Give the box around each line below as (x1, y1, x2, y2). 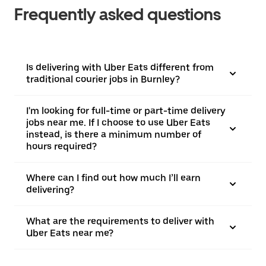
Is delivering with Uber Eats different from (26, 62, 214, 73)
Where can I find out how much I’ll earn (26, 172, 201, 183)
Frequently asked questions (14, 4, 221, 24)
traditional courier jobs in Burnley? (26, 74, 180, 85)
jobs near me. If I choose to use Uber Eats (26, 117, 210, 128)
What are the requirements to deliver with (26, 216, 214, 227)
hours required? (26, 141, 97, 152)
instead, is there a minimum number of (26, 129, 201, 140)
